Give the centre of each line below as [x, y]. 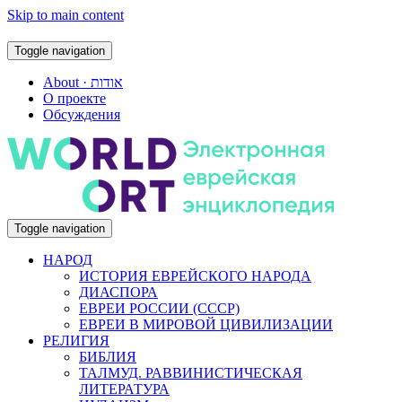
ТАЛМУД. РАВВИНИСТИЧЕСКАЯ [191, 373]
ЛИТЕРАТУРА [124, 389]
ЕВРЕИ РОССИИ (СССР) [159, 308]
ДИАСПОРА [118, 292]
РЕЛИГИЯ [76, 341]
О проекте [74, 98]
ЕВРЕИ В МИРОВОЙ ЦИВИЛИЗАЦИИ [206, 324]
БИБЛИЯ [108, 357]
